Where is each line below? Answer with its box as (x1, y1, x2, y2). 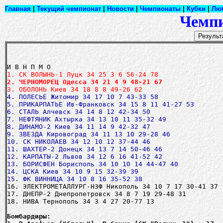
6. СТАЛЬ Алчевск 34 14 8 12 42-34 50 (7, 108, 150, 115)
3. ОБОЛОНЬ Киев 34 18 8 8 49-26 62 (7, 86, 142, 93)
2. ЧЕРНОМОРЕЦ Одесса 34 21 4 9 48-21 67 (7, 78, 162, 86)
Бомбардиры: (7, 213, 51, 220)
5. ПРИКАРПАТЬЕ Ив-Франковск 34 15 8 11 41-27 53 (7, 101, 194, 108)
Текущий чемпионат (37, 5, 101, 12)
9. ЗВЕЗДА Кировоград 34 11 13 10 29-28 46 (7, 130, 170, 138)
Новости (107, 5, 134, 12)
